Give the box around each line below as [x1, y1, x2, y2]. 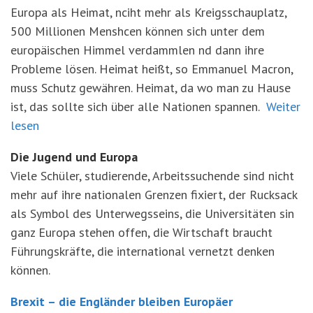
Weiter [266, 99, 300, 115]
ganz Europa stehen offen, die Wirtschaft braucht [10, 224, 272, 241]
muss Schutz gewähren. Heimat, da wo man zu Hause [10, 80, 291, 96]
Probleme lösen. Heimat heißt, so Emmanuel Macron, [10, 61, 293, 78]
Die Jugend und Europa [10, 149, 138, 166]
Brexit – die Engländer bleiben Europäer [10, 293, 233, 310]
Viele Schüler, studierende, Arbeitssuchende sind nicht [10, 168, 294, 184]
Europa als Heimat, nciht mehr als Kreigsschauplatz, [10, 4, 286, 21]
